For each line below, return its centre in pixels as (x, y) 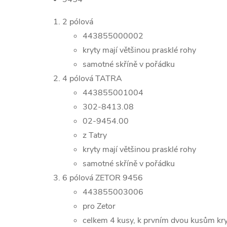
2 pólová (78, 22)
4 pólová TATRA (92, 79)
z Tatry (97, 135)
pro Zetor (99, 206)
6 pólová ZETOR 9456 (103, 178)
